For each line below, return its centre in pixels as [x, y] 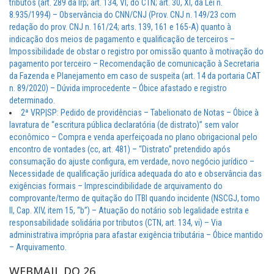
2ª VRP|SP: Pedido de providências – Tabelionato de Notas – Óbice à [140, 113]
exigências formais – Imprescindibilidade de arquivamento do [116, 186]
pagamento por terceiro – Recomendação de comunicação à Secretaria [134, 64]
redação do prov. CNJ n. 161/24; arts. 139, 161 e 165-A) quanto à [120, 27]
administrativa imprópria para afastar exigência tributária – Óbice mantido [136, 235]
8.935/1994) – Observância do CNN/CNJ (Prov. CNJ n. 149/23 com [123, 15]
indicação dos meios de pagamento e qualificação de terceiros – [122, 39]
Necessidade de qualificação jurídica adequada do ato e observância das [135, 174]
